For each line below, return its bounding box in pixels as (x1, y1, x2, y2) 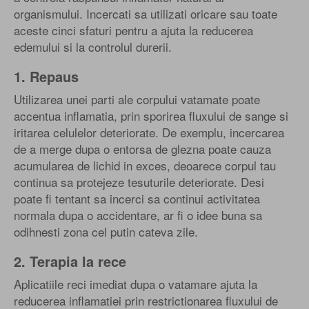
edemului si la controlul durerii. (14, 37, 172, 55)
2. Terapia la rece (14, 250, 126, 271)
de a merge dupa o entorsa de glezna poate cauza (14, 139, 271, 157)
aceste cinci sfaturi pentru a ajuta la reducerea (14, 21, 253, 39)
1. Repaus (14, 66, 79, 86)
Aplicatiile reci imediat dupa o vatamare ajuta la (14, 275, 257, 292)
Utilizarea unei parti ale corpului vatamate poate (14, 90, 260, 108)
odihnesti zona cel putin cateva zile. (14, 222, 198, 240)
